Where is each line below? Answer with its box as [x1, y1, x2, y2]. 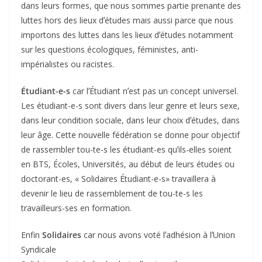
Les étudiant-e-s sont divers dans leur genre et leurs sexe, [21, 100, 240, 112]
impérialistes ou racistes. [21, 58, 114, 70]
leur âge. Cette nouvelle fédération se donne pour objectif [21, 129, 240, 141]
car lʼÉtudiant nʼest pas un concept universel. [70, 85, 238, 97]
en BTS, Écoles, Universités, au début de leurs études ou [21, 158, 235, 170]
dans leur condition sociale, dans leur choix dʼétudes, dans [21, 115, 240, 126]
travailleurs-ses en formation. [21, 202, 132, 214]
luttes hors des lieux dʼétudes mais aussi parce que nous [21, 15, 233, 26]
